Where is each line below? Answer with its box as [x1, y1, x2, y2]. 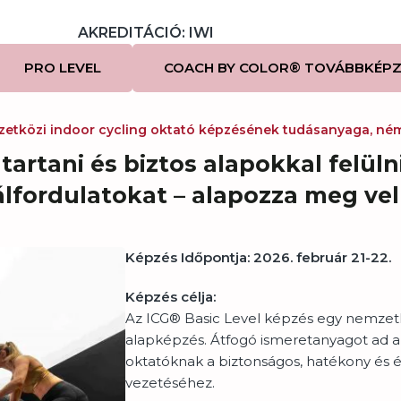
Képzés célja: [124, 288, 216, 305]
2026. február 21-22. [252, 249, 395, 266]
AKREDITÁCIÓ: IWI [78, 24, 214, 41]
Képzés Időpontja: [124, 249, 250, 266]
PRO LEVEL [23, 59, 101, 76]
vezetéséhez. [124, 374, 215, 391]
